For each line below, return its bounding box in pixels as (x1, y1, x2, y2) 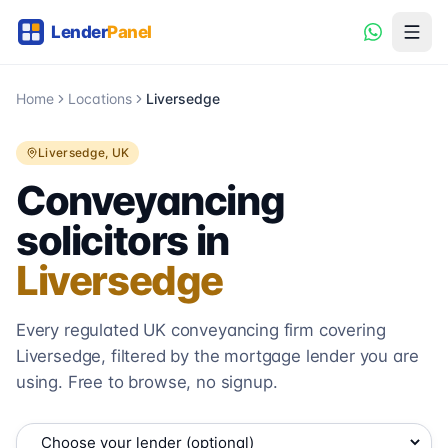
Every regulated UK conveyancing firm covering (16, 320, 386, 340)
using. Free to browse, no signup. (16, 372, 278, 392)
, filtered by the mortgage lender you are (101, 346, 419, 366)
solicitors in (16, 216, 229, 265)
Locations (68, 90, 132, 107)
